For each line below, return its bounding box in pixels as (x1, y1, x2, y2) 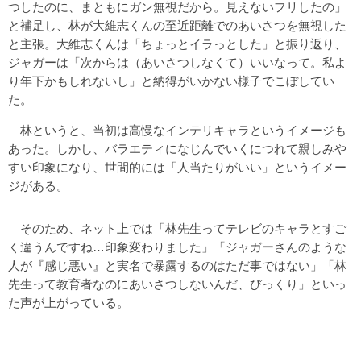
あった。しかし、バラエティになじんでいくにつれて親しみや (8, 142, 346, 156)
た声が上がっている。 (8, 296, 129, 310)
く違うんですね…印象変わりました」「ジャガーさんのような (8, 240, 346, 255)
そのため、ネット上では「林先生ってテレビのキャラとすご (8, 222, 346, 236)
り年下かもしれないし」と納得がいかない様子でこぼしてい (8, 74, 334, 89)
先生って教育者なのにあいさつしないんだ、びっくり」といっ (8, 277, 346, 292)
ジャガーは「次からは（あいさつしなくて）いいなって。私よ (8, 56, 346, 70)
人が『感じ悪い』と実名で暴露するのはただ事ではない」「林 (8, 259, 346, 273)
